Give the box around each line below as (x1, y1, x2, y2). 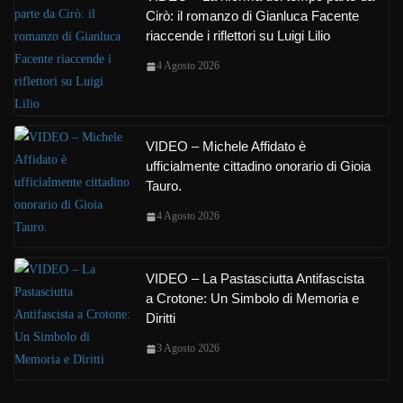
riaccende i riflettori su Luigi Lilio (146, 28, 330, 43)
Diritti (146, 310, 175, 326)
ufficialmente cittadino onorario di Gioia (146, 158, 371, 174)
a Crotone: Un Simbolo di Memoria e (146, 291, 359, 306)
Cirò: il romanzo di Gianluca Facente (146, 8, 359, 23)
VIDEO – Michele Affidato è (146, 139, 306, 154)
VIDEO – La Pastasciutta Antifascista (146, 271, 364, 286)
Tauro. (146, 178, 182, 193)
